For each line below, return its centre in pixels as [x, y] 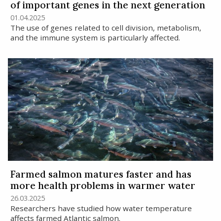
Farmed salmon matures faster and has [101, 174]
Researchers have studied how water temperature [101, 208]
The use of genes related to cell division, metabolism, [106, 28]
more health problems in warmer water [103, 186]
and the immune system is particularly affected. [96, 38]
